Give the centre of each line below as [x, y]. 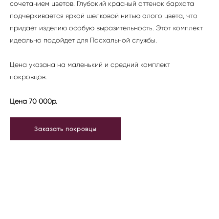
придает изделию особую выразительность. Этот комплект [106, 28]
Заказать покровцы [66, 129]
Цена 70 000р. [33, 101]
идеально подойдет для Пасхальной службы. [83, 40]
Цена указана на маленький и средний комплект [90, 65]
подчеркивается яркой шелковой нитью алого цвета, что [104, 16]
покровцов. [29, 77]
